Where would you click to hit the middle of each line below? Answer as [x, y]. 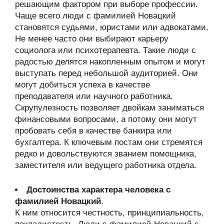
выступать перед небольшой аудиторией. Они [106, 73]
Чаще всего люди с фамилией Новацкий [95, 16]
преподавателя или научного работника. [94, 96]
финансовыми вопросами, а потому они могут [106, 119]
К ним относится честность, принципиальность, [109, 212]
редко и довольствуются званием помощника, [106, 154]
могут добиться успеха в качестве [82, 85]
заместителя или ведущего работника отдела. [106, 165]
